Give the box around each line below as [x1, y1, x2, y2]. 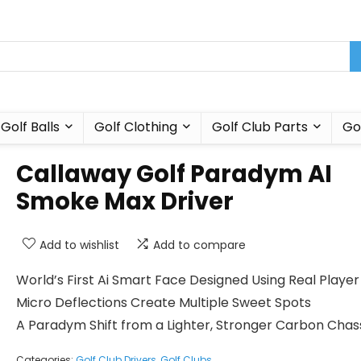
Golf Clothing [93, 118, 177, 136]
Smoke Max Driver [16, 185, 234, 218]
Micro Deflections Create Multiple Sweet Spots [16, 293, 311, 312]
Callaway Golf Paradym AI [16, 158, 332, 190]
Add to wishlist [39, 237, 119, 253]
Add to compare [153, 237, 246, 253]
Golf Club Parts [211, 118, 308, 136]
